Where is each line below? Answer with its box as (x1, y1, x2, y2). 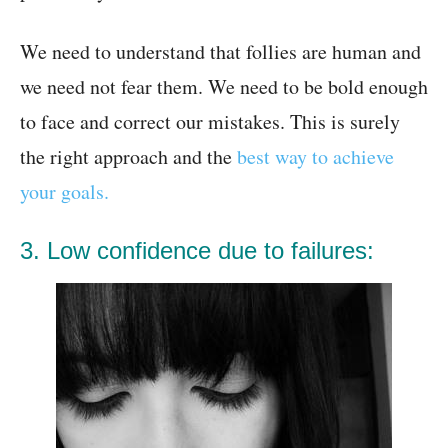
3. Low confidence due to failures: (20, 237, 374, 265)
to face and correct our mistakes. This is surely (20, 108, 400, 136)
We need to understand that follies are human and (20, 38, 421, 66)
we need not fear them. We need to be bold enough (20, 73, 428, 101)
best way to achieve (237, 143, 394, 171)
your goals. (20, 178, 109, 206)
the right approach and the (20, 143, 237, 171)
